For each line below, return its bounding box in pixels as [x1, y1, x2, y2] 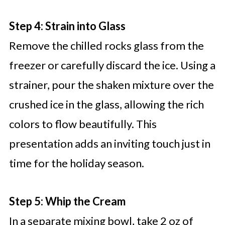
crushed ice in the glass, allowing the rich [9, 97, 204, 111]
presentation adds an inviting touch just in [9, 137, 210, 151]
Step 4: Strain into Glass [9, 19, 126, 33]
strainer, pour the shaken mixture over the [9, 78, 214, 92]
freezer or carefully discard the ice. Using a [9, 58, 215, 72]
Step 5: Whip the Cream [9, 194, 126, 208]
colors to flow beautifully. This [9, 117, 157, 131]
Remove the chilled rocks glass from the [9, 39, 204, 53]
